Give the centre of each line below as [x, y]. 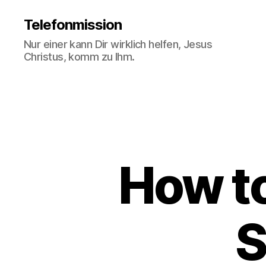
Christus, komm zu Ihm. [79, 56]
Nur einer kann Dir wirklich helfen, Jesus [118, 44]
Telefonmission [73, 24]
